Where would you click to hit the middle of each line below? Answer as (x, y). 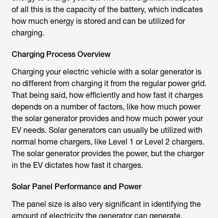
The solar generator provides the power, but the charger (108, 154)
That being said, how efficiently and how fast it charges (107, 95)
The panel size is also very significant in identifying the (106, 204)
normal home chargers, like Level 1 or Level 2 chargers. (108, 142)
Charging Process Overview (61, 54)
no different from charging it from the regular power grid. (109, 83)
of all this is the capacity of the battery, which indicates (107, 9)
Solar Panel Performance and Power (77, 187)
